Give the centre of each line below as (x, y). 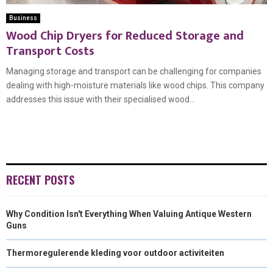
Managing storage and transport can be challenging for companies (134, 72)
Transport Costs (50, 51)
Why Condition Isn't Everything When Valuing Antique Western (129, 214)
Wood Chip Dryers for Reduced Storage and (125, 36)
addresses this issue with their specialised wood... (101, 100)
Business (23, 18)
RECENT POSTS (40, 180)
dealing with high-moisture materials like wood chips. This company (135, 86)
